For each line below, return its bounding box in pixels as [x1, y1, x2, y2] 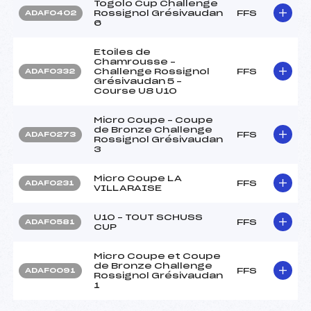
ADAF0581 [25, 218, 75, 226]
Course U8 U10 [94, 86, 177, 95]
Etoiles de [94, 47, 151, 56]
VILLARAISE [94, 183, 162, 192]
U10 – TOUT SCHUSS [94, 212, 203, 221]
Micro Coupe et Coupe [94, 251, 221, 260]
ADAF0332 [25, 67, 75, 75]
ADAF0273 [25, 131, 76, 138]
